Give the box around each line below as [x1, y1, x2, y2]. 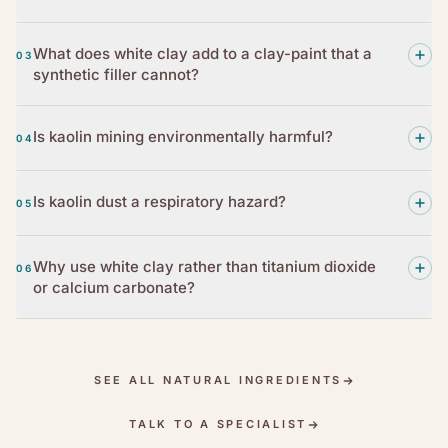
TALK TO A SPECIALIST [129, 417, 307, 432]
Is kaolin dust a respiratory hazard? [33, 191, 286, 211]
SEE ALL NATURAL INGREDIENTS [93, 373, 343, 388]
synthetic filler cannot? [33, 64, 199, 84]
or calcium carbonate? [33, 277, 195, 297]
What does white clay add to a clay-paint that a [33, 43, 372, 63]
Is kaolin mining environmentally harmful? [33, 126, 333, 146]
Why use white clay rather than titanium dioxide [33, 256, 376, 276]
